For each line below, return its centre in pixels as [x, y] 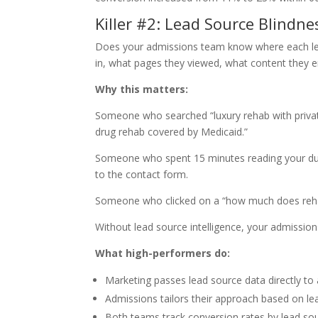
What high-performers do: [163, 253]
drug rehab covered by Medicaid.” [172, 132]
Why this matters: [142, 89]
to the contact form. [142, 174]
